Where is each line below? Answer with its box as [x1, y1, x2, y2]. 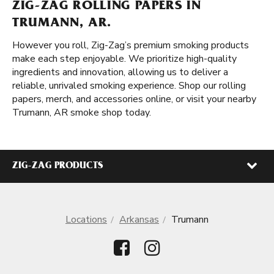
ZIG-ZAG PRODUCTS [12, 161, 103, 171]
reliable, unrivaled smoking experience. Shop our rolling [12, 79, 246, 92]
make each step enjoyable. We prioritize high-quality [12, 52, 237, 65]
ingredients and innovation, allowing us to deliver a [12, 65, 228, 79]
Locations [65, 213, 107, 226]
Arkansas [119, 213, 159, 226]
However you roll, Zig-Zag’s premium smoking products [12, 39, 249, 52]
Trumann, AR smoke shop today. [12, 106, 151, 119]
